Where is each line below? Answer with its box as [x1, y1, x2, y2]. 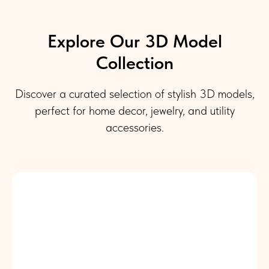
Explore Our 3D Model [47, 29, 222, 52]
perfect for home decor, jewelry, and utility [34, 103, 235, 118]
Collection [95, 51, 174, 73]
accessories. [105, 119, 164, 134]
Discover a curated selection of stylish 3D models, [14, 86, 255, 101]
